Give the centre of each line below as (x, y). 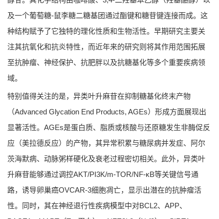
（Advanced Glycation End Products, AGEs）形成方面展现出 (107, 112)
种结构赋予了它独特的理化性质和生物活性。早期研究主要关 (106, 31)
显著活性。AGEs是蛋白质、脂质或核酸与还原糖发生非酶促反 (109, 128)
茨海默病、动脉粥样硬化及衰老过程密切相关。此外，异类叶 (106, 159)
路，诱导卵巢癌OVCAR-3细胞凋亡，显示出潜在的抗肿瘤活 (104, 190)
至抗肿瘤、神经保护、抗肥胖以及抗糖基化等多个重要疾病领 (106, 63)
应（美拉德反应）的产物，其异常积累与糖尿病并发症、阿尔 (106, 143)
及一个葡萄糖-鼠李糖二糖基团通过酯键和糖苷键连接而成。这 (108, 16)
